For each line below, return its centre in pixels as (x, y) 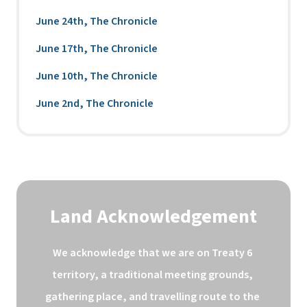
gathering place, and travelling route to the (152, 296)
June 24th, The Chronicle (97, 21)
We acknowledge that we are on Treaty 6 (152, 253)
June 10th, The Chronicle (97, 76)
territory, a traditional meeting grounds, (152, 274)
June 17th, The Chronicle (97, 48)
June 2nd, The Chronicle (95, 103)
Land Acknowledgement (153, 216)
